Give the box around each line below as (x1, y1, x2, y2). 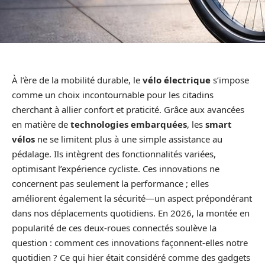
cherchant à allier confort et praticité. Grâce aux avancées (12, 104, 244, 115)
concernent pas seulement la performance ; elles (12, 177, 209, 189)
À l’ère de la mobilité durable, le (12, 74, 143, 86)
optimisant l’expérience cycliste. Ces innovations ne (12, 163, 219, 174)
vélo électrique (143, 74, 211, 86)
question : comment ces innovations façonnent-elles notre (12, 237, 248, 248)
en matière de (12, 118, 70, 130)
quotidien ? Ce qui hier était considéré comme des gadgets (12, 251, 250, 263)
